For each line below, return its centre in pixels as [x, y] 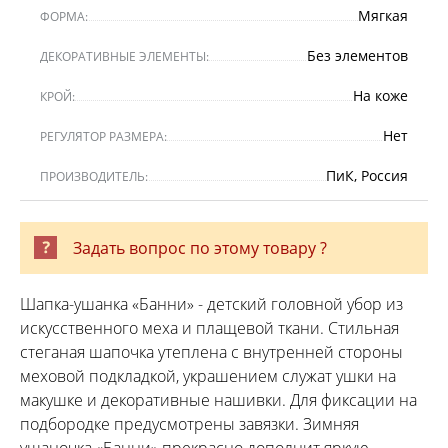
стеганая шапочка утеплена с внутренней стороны [211, 351]
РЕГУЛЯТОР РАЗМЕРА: [103, 136]
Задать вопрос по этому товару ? [200, 247]
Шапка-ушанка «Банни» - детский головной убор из [211, 303]
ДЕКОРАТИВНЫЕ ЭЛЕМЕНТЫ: [124, 56]
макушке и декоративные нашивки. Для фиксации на [218, 399]
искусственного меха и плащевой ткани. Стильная [209, 327]
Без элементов [357, 55]
